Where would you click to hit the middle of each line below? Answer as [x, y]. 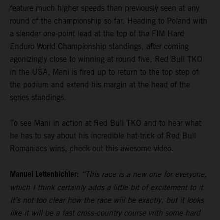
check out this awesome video [121, 149]
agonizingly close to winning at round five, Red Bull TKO [106, 59]
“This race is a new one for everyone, [144, 174]
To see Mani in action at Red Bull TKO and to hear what [106, 123]
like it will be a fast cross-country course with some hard [105, 213]
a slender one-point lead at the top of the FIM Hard [97, 34]
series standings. [38, 98]
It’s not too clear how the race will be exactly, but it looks [107, 200]
